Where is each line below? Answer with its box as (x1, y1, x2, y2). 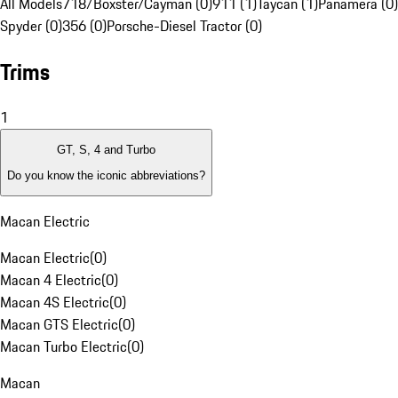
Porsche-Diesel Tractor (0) (107, 15, 262, 37)
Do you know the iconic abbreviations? (7, 168, 205, 182)
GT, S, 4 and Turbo (57, 143, 155, 157)
